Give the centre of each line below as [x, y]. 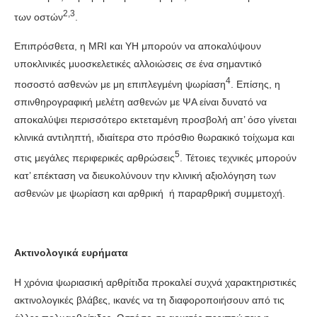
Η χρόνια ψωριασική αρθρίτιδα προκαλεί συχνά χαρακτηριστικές [155, 282]
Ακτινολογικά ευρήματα [71, 252]
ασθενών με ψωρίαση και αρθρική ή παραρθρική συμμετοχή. [150, 193]
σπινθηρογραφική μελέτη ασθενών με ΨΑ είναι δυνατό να [140, 102]
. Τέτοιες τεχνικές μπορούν [238, 157]
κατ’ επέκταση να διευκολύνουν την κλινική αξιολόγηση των [145, 175]
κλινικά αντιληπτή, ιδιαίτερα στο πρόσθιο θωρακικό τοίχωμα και [154, 137]
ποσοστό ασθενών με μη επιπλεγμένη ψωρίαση [120, 84]
